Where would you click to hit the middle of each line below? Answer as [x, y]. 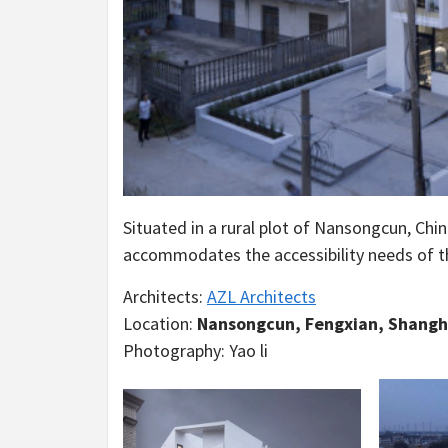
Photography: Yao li [195, 350]
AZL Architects [261, 296]
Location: [160, 323]
